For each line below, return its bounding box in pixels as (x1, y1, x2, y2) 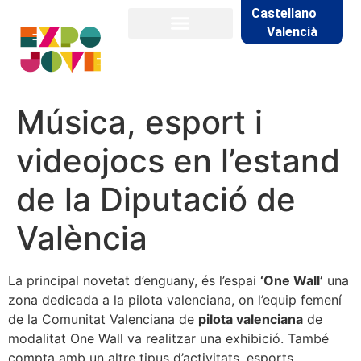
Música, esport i (16, 102, 263, 142)
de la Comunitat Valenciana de (8, 310, 198, 327)
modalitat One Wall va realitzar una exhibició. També (8, 330, 329, 346)
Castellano (251, 6, 317, 22)
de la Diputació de (16, 179, 296, 219)
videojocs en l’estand (16, 140, 340, 180)
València (16, 218, 147, 258)
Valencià (266, 23, 317, 39)
